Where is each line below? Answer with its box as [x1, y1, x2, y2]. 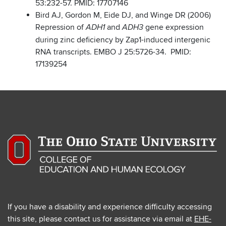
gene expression [145, 22, 204, 33]
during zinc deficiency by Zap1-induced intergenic [35, 35, 210, 45]
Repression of [35, 22, 86, 33]
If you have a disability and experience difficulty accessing [8, 202, 212, 212]
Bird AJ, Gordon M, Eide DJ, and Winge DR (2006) [35, 10, 211, 21]
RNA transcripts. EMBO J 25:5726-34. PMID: [35, 47, 191, 58]
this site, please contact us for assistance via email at [8, 214, 194, 224]
